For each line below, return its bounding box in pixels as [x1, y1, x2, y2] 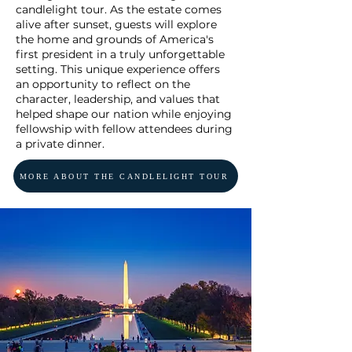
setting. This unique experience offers [16, 62, 220, 77]
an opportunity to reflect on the [16, 77, 190, 92]
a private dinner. [16, 137, 104, 152]
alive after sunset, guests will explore [16, 17, 217, 32]
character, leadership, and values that [16, 92, 220, 107]
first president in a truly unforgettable [16, 47, 225, 62]
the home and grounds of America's [16, 32, 214, 47]
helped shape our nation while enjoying [16, 107, 232, 122]
